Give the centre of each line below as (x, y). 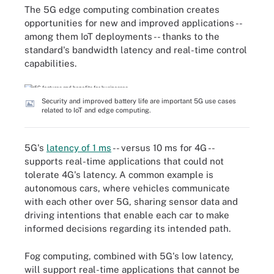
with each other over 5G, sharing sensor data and (131, 202)
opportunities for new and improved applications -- (133, 23)
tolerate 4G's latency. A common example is (119, 175)
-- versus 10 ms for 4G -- (163, 148)
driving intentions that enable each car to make (127, 215)
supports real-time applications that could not (124, 161)
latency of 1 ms (79, 148)
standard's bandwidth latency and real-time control (136, 50)
